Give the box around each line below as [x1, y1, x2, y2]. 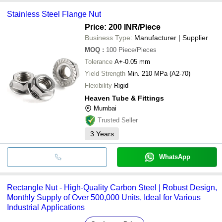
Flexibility [85, 81, 112, 89]
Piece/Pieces [118, 46, 157, 54]
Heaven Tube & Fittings [85, 94, 164, 102]
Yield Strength [85, 69, 125, 77]
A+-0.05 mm [114, 57, 150, 65]
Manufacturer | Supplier [134, 33, 208, 42]
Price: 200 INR [85, 22, 138, 31]
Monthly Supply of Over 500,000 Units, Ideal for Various [7, 193, 201, 202]
